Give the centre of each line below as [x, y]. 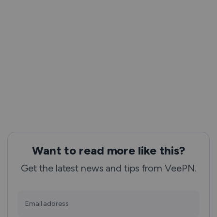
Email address [47, 204]
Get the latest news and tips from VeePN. [108, 168]
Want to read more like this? [108, 150]
